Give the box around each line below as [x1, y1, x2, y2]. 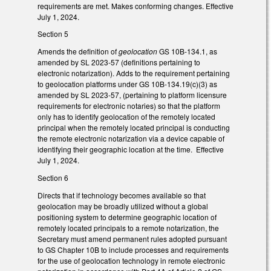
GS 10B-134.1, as [159, 46, 217, 57]
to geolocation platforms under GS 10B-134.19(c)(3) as [38, 79, 217, 90]
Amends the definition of [38, 46, 119, 57]
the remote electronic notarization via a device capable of [38, 133, 224, 144]
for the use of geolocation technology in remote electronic [38, 255, 225, 266]
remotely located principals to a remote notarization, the [38, 222, 219, 233]
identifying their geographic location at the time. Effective [38, 144, 224, 155]
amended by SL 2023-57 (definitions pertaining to [38, 57, 200, 68]
